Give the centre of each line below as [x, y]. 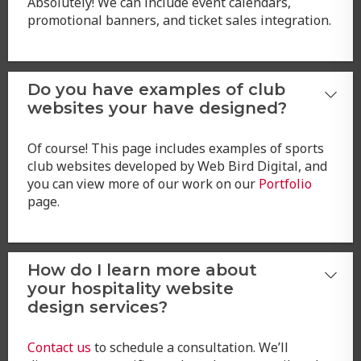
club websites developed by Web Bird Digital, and [177, 165]
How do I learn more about [142, 270]
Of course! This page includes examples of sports [175, 147]
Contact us [59, 347]
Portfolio [285, 183]
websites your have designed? [157, 107]
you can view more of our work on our [143, 183]
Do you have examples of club [156, 88]
